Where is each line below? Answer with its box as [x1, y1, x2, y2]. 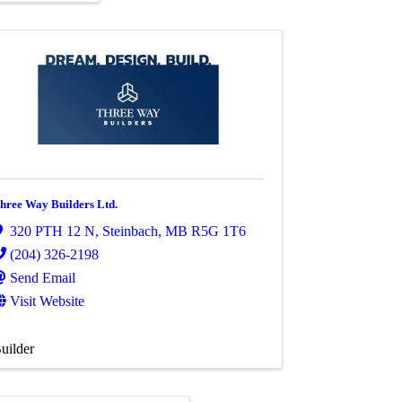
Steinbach [102, 223, 158, 239]
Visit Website [10, 293, 84, 309]
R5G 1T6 [191, 223, 246, 239]
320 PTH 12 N [10, 223, 95, 239]
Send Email [10, 269, 75, 285]
